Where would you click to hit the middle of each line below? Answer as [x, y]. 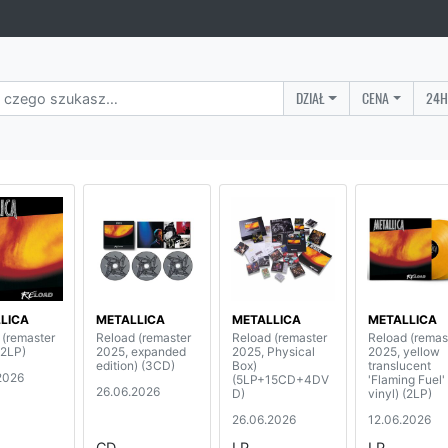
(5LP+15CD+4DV [280, 379]
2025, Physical [273, 351]
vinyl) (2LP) [400, 393]
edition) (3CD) [135, 365]
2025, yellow [404, 351]
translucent [399, 365]
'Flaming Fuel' [406, 379]
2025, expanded [141, 351]
